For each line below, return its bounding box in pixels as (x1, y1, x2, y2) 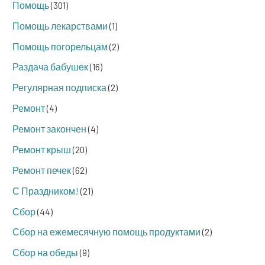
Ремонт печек (12, 164, 71, 176)
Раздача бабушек (12, 61, 88, 73)
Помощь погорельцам (12, 40, 108, 52)
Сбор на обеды (12, 247, 78, 258)
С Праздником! (12, 185, 79, 196)
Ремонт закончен (12, 123, 86, 135)
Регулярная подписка (12, 82, 106, 93)
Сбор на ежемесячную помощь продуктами (12, 226, 201, 238)
